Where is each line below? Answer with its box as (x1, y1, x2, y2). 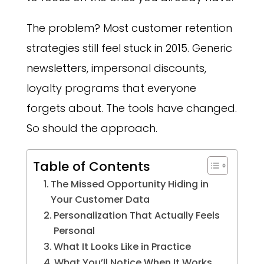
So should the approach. (26, 121, 157, 136)
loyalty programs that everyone (26, 81, 196, 96)
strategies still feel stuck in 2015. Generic (26, 41, 232, 56)
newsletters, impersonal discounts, (26, 61, 206, 76)
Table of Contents (32, 157, 150, 176)
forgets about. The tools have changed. (26, 101, 237, 116)
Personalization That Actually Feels (54, 209, 220, 223)
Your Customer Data (51, 193, 150, 207)
